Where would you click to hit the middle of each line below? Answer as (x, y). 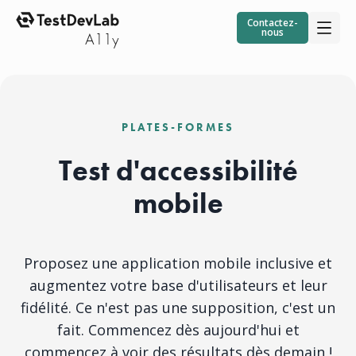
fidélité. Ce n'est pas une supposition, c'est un (178, 308)
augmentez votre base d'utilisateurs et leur (178, 285)
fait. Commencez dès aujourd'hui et (178, 330)
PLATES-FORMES (178, 127)
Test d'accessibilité (178, 171)
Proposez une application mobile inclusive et (178, 263)
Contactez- (273, 23)
